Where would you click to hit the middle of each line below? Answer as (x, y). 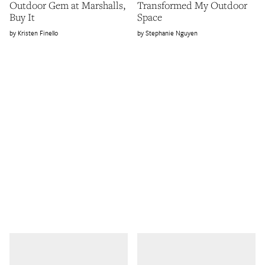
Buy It (22, 17)
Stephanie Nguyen (172, 33)
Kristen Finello (38, 33)
